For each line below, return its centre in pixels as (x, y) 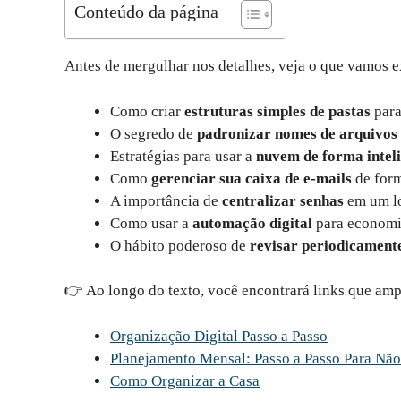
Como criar (147, 111)
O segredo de (154, 133)
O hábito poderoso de (180, 245)
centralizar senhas (283, 200)
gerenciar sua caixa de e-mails (252, 178)
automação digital (252, 223)
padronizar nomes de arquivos (297, 133)
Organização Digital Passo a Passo (219, 336)
